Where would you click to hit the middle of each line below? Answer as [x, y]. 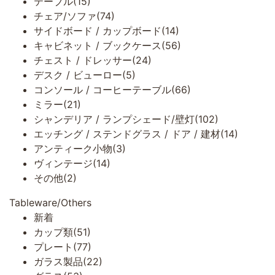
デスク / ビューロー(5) [85, 75]
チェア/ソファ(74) [74, 16]
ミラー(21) [57, 104]
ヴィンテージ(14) [72, 163]
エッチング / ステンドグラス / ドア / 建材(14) [136, 134]
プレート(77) [63, 247]
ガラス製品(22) [68, 261]
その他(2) [55, 178]
